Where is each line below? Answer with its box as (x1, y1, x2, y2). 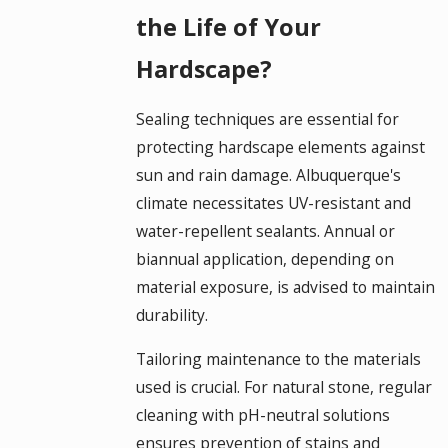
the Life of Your (135, 10, 321, 43)
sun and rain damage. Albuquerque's (135, 164, 401, 187)
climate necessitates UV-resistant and (135, 192, 411, 215)
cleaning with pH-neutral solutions (135, 403, 390, 426)
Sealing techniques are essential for (135, 108, 399, 131)
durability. (135, 304, 208, 327)
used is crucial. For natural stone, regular (135, 375, 432, 398)
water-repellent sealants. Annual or (135, 220, 395, 243)
